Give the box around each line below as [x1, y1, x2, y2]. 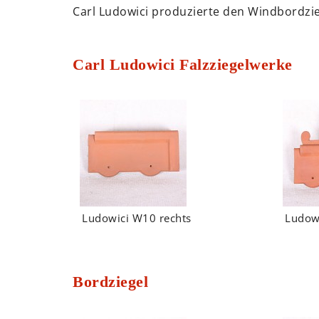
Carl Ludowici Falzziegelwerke [73, 56, 293, 74]
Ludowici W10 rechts [82, 211, 192, 226]
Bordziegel [73, 273, 148, 291]
